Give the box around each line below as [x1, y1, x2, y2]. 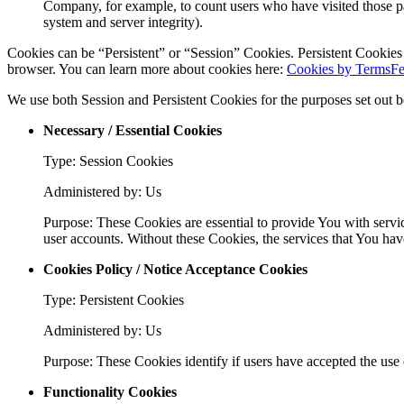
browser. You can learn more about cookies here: [7, 60, 287, 77]
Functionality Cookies [43, 383, 177, 399]
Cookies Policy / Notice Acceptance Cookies [43, 261, 308, 277]
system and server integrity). [43, 14, 203, 30]
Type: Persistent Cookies [43, 291, 184, 308]
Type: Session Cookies [43, 152, 173, 169]
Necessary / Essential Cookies [43, 122, 222, 138]
